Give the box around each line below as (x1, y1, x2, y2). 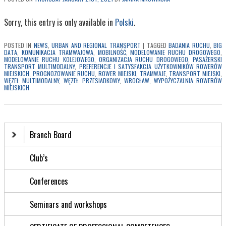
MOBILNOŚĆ (97, 47, 126, 56)
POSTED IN (4, 40, 32, 49)
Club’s (30, 152, 48, 164)
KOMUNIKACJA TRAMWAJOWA (21, 47, 93, 56)
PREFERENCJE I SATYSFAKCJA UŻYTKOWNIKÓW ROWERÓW (79, 62, 222, 71)
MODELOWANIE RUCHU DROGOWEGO (130, 47, 221, 56)
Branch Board (30, 129, 72, 141)
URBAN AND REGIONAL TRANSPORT (51, 40, 141, 49)
